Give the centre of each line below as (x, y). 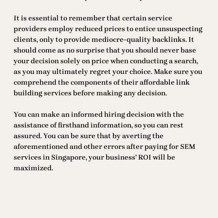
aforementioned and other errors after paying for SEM (104, 147)
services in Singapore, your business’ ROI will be (94, 158)
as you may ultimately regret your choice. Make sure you (108, 72)
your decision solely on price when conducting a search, (106, 61)
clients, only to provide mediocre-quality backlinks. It (104, 40)
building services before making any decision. (90, 93)
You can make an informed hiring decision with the (99, 115)
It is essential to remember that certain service (93, 18)
